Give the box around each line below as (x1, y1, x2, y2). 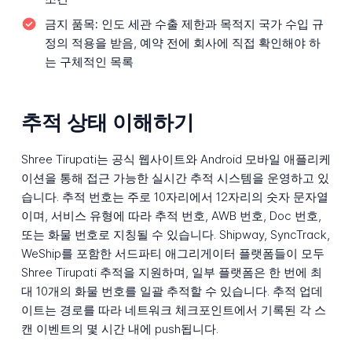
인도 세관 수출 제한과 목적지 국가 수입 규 (97, 16, 324, 31)
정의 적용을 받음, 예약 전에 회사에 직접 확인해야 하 (44, 35, 321, 50)
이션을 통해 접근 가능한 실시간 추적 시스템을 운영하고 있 (20, 170, 329, 185)
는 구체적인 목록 (44, 53, 134, 69)
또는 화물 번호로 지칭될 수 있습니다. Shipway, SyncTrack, (20, 226, 330, 242)
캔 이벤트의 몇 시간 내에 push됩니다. (20, 321, 218, 336)
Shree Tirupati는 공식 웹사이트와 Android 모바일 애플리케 (20, 151, 331, 167)
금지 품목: (44, 16, 98, 31)
